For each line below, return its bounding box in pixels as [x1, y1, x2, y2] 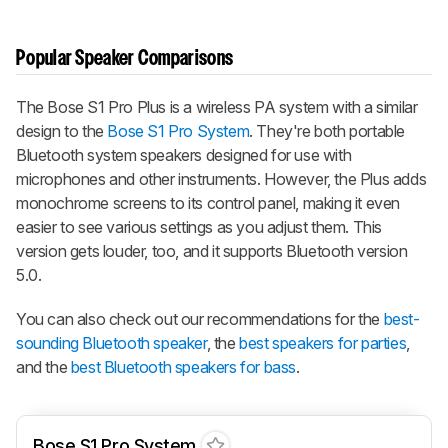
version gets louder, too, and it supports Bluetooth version [16, 241, 408, 262]
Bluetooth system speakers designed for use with [16, 145, 352, 166]
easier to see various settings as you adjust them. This [16, 217, 383, 238]
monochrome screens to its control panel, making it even [16, 193, 401, 214]
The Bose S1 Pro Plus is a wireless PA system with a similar [16, 97, 418, 118]
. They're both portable [249, 121, 406, 142]
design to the [16, 121, 108, 142]
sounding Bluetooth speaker [16, 333, 207, 354]
